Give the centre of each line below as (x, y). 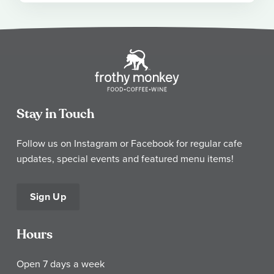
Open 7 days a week (61, 264)
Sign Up (48, 197)
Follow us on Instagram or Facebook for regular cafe (129, 143)
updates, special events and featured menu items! (125, 158)
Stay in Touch (55, 114)
